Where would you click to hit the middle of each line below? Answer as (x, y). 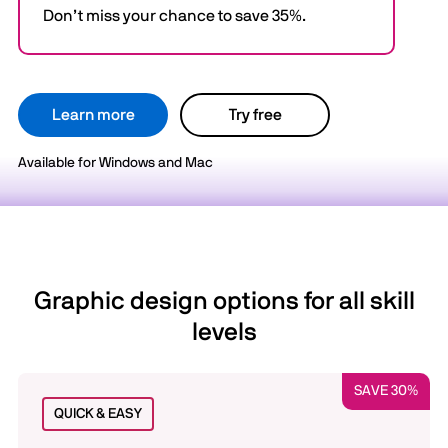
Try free (255, 115)
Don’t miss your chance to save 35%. (174, 16)
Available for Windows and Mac (115, 163)
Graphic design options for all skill (224, 301)
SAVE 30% (386, 391)
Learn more (93, 115)
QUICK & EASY (98, 414)
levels (224, 332)
